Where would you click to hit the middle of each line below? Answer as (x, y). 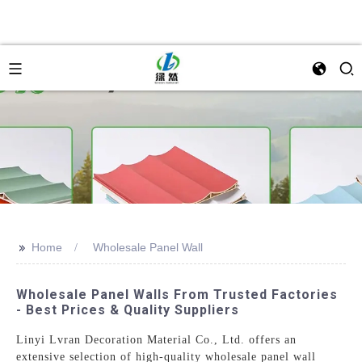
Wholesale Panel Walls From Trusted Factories (177, 295)
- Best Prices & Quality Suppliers (128, 310)
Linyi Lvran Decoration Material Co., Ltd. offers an (157, 339)
